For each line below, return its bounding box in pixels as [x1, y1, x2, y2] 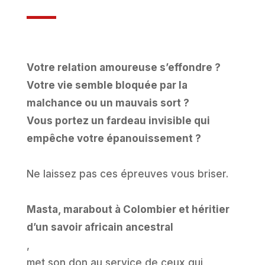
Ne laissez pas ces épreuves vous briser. [26, 167, 228, 180]
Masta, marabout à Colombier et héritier [26, 203, 230, 215]
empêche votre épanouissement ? [26, 132, 201, 144]
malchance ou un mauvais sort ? [26, 96, 189, 109]
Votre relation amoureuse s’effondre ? [26, 61, 221, 73]
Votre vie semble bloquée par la [26, 79, 188, 91]
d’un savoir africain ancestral [26, 221, 173, 233]
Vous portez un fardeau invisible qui [26, 114, 210, 127]
